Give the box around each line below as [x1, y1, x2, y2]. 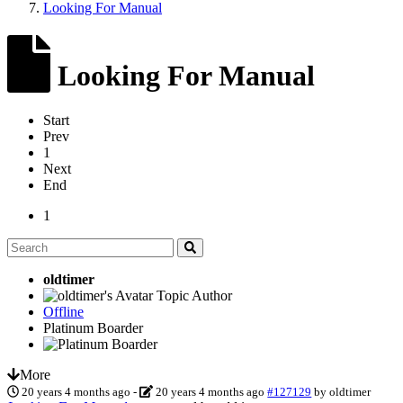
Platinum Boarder [43, 319, 143, 336]
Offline [43, 303, 84, 319]
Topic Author [157, 287, 232, 303]
